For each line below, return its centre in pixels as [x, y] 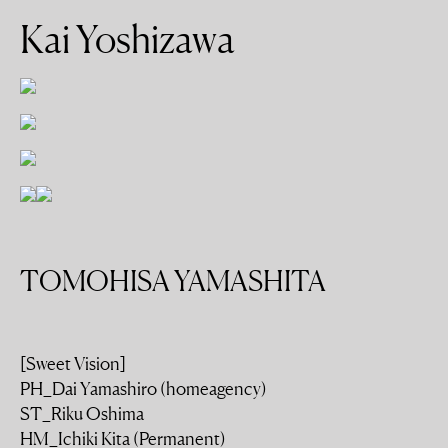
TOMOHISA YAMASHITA [173, 281]
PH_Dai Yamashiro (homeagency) [143, 388]
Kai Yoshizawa [127, 39]
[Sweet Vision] [73, 363]
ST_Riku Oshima [82, 413]
